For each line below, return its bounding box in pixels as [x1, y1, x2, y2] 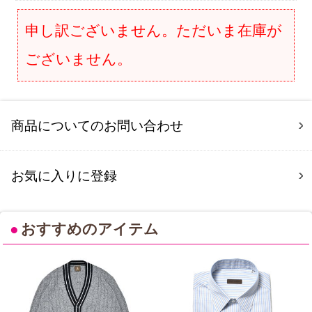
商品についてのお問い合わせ [11, 117, 184, 134]
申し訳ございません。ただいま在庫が [25, 22, 283, 39]
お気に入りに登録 [11, 167, 118, 184]
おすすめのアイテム [21, 220, 159, 237]
